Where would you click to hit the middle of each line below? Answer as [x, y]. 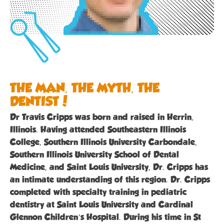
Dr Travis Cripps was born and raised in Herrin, [102, 117]
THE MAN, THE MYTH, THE [85, 88]
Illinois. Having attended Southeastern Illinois [98, 130]
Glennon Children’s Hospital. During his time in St [105, 217]
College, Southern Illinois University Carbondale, [103, 142]
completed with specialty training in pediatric [98, 192]
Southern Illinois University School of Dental [94, 155]
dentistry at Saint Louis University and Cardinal [101, 205]
